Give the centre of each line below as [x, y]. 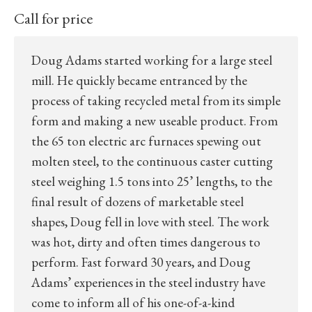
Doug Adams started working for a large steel [152, 60]
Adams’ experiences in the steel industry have [148, 282]
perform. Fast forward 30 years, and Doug [141, 262]
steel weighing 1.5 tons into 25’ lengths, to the [152, 181]
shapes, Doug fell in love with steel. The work [150, 221]
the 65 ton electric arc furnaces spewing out [146, 141]
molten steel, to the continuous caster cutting [152, 161]
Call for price [53, 18]
